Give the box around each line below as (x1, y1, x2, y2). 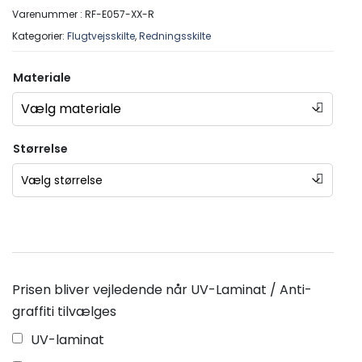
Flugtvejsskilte (67, 29, 135, 43)
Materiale (13, 69, 71, 86)
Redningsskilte (139, 29, 211, 43)
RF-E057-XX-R (85, 7, 154, 21)
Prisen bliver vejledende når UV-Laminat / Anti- (12, 280, 312, 299)
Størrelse (13, 141, 68, 157)
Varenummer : (12, 7, 85, 21)
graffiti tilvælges (12, 302, 116, 321)
